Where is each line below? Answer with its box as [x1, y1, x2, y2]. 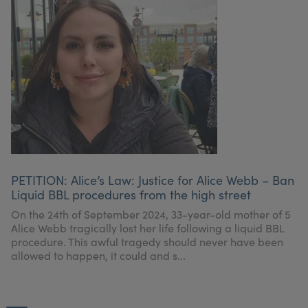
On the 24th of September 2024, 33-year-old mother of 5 [11, 207, 291, 221]
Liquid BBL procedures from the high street [11, 186, 251, 203]
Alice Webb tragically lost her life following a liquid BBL [11, 221, 284, 235]
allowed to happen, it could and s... [11, 248, 186, 263]
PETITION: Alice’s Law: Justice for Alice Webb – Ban [11, 172, 294, 188]
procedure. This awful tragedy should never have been [11, 234, 283, 249]
